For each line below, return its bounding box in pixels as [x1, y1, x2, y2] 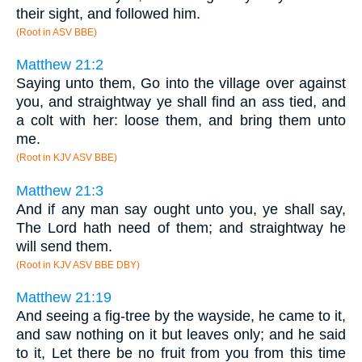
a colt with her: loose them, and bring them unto [16, 112, 346, 129]
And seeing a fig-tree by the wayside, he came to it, [16, 308, 346, 325]
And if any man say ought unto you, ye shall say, [16, 200, 346, 217]
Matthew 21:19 [16, 289, 112, 306]
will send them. [16, 238, 112, 255]
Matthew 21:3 [16, 182, 103, 199]
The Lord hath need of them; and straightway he [16, 219, 346, 236]
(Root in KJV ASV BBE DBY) [16, 259, 140, 271]
